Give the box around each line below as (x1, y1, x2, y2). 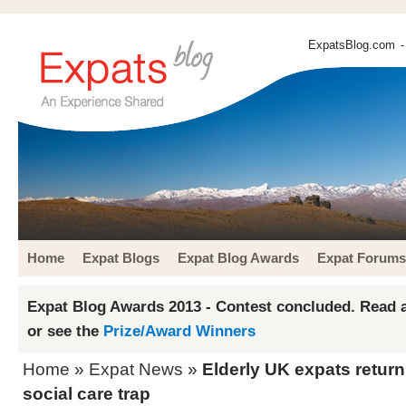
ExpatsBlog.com (308, 38, 395, 52)
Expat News (89, 360, 183, 379)
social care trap (23, 384, 150, 403)
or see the (27, 322, 103, 340)
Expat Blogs (82, 250, 159, 266)
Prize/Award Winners (103, 322, 256, 340)
